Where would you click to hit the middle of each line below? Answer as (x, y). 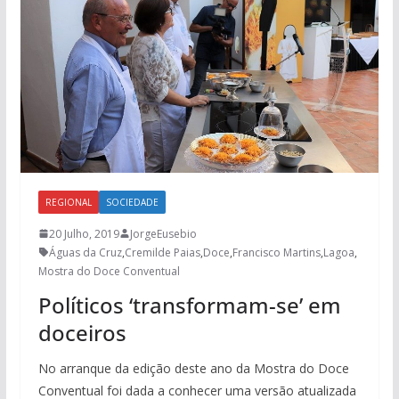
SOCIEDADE (132, 202)
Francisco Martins (276, 252)
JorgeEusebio (163, 233)
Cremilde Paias (162, 252)
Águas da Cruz (85, 252)
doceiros (82, 332)
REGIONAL (68, 202)
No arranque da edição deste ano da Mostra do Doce (193, 368)
